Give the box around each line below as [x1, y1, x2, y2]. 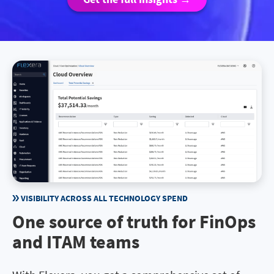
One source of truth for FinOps [12, 209, 256, 233]
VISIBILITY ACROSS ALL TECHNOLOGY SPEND [21, 192, 188, 204]
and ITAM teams [12, 229, 139, 253]
